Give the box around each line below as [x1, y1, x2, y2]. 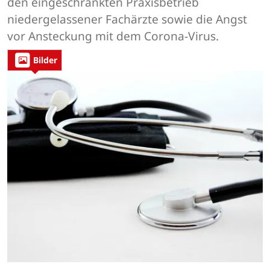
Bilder [33, 54, 57, 66]
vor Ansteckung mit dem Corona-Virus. [7, 28, 219, 45]
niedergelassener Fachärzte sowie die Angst [7, 11, 247, 28]
